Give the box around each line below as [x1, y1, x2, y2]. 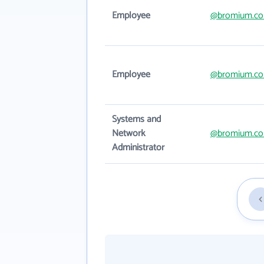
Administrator [112, 140, 164, 156]
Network [112, 126, 146, 141]
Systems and [112, 111, 161, 127]
